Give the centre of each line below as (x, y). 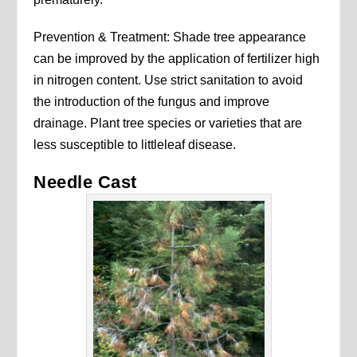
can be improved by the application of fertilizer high (177, 59)
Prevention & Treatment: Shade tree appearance (170, 37)
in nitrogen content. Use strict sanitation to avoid (169, 80)
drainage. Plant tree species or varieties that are (168, 124)
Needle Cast (85, 182)
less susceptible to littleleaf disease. (135, 145)
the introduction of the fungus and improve (152, 102)
